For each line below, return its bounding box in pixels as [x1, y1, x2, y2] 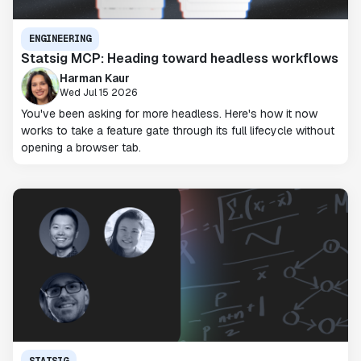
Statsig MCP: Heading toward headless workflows [21, 49, 338, 67]
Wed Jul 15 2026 [60, 86, 138, 100]
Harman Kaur [60, 71, 130, 86]
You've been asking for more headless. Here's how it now [21, 106, 317, 121]
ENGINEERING [29, 31, 91, 45]
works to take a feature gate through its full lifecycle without [21, 122, 334, 138]
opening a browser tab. [21, 139, 141, 155]
